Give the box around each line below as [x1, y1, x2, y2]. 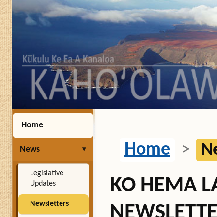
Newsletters [30, 200, 69, 208]
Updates [30, 180, 56, 187]
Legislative [30, 170, 63, 177]
